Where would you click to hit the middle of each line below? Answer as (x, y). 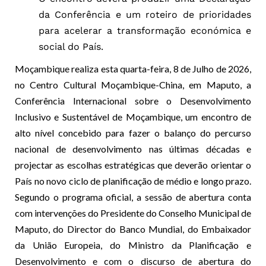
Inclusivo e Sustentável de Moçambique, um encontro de (133, 116)
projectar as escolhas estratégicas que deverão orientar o (133, 164)
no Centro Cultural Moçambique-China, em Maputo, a (133, 84)
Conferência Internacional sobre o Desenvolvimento (133, 100)
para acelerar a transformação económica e (145, 30)
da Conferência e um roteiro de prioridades (145, 14)
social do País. (71, 46)
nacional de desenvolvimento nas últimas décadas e (133, 148)
